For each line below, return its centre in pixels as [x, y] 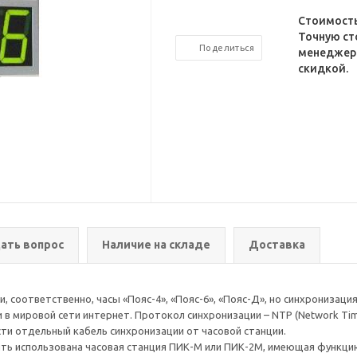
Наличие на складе [156, 245]
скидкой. [323, 69]
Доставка [277, 245]
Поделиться [227, 48]
